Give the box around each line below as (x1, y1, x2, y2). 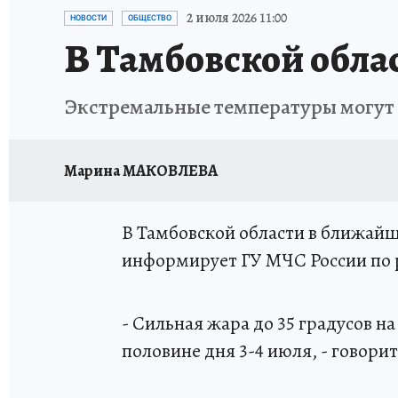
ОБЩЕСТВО (128, 13, 171, 22)
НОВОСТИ (70, 13, 107, 22)
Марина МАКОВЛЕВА (64, 159, 218, 181)
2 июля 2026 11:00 (187, 8, 287, 28)
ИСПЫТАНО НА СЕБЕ (155, 4, 267, 19)
